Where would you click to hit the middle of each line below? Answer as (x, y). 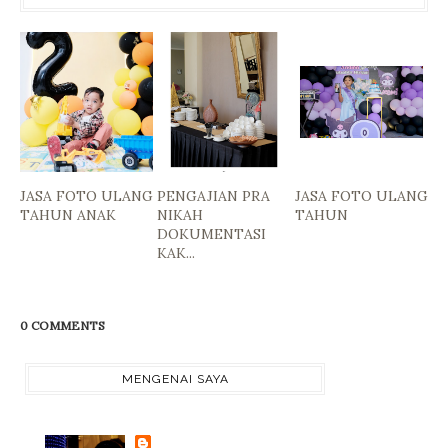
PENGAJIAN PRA (214, 195)
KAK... (176, 252)
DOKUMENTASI (212, 233)
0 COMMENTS (62, 325)
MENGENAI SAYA (175, 378)
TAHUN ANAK (68, 214)
